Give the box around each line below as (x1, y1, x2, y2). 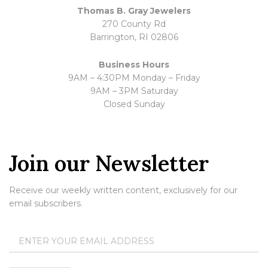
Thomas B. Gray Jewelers (77, 5, 191, 17)
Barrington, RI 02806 (90, 32, 178, 43)
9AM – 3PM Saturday (90, 86, 178, 97)
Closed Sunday (103, 99, 165, 110)
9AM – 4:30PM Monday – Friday (68, 72, 200, 84)
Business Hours (99, 59, 169, 71)
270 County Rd (102, 19, 166, 30)
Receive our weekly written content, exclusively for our (9, 185, 237, 196)
